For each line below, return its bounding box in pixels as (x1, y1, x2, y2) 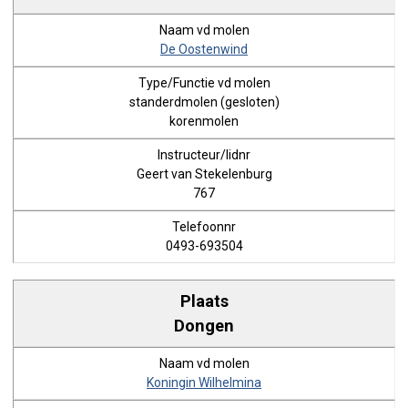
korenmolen (169, 114, 239, 128)
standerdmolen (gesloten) (128, 95, 280, 109)
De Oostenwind (160, 42, 248, 56)
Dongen (174, 315, 234, 335)
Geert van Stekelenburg (136, 167, 272, 181)
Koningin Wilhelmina (147, 375, 261, 390)
